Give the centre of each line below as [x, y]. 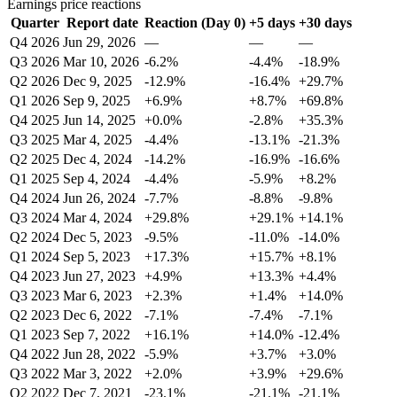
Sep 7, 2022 [97, 335]
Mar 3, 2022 [97, 374]
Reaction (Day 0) [195, 23]
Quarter [35, 23]
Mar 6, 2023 [97, 296]
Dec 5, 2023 [97, 237]
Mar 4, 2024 [97, 218]
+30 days [325, 23]
